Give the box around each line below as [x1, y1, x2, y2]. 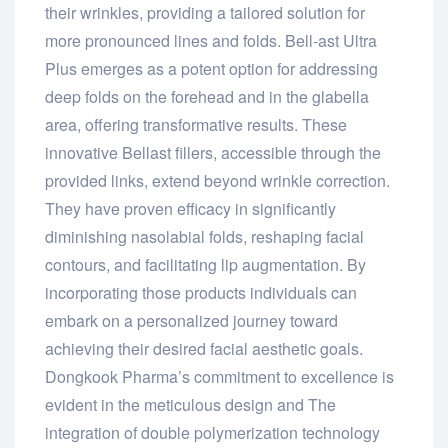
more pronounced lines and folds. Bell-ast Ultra [45, 29, 377, 53]
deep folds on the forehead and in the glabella [45, 85, 369, 109]
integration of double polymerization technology [45, 421, 380, 445]
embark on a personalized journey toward [45, 309, 338, 333]
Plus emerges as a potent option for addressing [45, 57, 378, 81]
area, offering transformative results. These [45, 113, 347, 137]
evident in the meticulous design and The [45, 393, 336, 417]
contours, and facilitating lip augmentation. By [45, 253, 366, 277]
